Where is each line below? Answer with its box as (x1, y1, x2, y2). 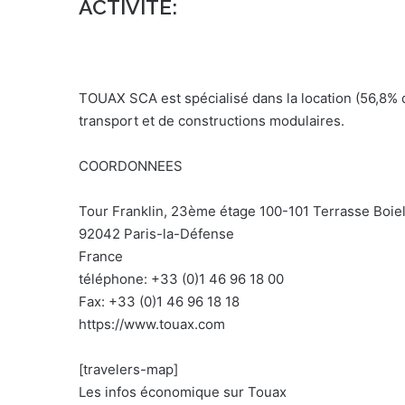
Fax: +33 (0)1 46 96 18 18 (79, 292, 240, 310)
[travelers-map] (79, 360, 178, 378)
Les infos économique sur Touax (79, 382, 287, 400)
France (79, 247, 123, 265)
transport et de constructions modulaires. (79, 111, 344, 129)
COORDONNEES (79, 156, 183, 174)
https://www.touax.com (79, 315, 225, 333)
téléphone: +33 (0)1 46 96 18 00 (79, 269, 284, 287)
